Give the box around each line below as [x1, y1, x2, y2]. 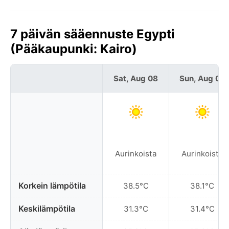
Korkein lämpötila [18, 180, 86, 191]
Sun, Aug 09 [179, 73, 225, 83]
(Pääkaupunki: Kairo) [10, 41, 137, 56]
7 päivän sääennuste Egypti [10, 27, 175, 41]
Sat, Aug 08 [113, 73, 158, 83]
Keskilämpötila [18, 203, 75, 214]
